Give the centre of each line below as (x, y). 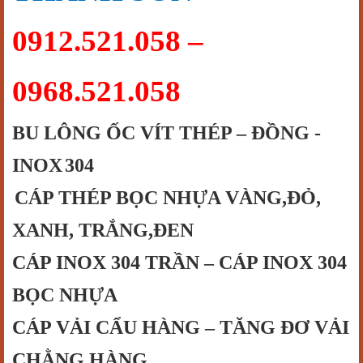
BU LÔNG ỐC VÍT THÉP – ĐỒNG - (167, 133)
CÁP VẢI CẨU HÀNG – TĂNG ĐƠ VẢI (181, 327)
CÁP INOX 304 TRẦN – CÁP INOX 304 (179, 263)
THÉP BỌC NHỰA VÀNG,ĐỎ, (190, 198)
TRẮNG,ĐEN (134, 230)
